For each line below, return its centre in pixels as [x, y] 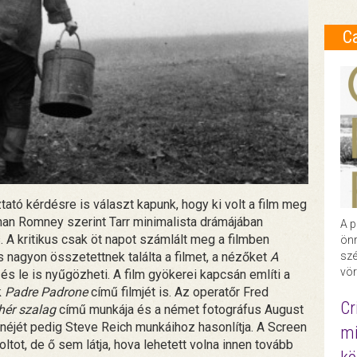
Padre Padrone [46, 292]
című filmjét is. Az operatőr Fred [178, 292]
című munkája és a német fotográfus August [180, 309]
